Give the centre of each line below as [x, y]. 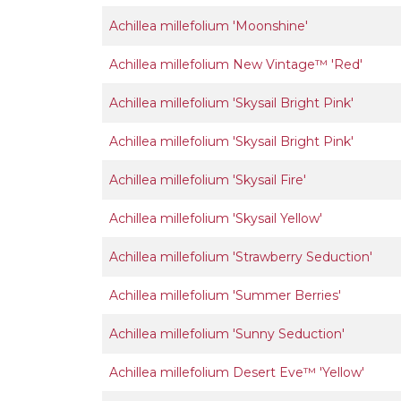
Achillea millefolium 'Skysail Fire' [208, 180]
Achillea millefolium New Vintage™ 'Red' [236, 64]
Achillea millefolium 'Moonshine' [209, 26]
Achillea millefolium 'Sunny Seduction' [227, 334]
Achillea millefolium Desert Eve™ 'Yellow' [237, 372]
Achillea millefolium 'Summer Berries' [225, 295]
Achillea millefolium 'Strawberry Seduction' [241, 257]
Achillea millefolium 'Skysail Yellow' [216, 218]
